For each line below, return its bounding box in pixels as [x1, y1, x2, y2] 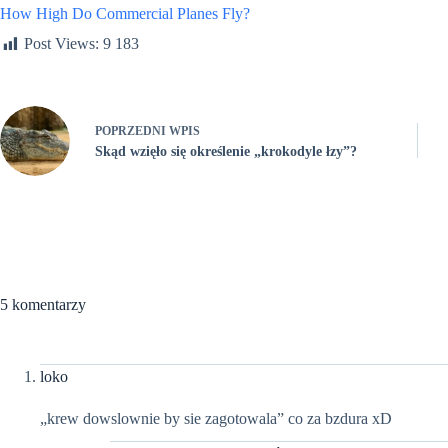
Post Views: [24, 35, 99, 53]
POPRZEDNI [95, 124, 169, 139]
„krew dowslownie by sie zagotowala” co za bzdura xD [40, 409, 392, 427]
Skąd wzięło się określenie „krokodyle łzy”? [95, 144, 357, 160]
